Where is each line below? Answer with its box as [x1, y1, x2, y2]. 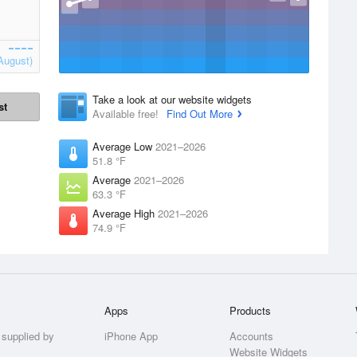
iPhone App [104, 328, 159, 343]
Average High [92, 206, 158, 221]
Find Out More [167, 106, 233, 121]
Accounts [229, 328, 274, 343]
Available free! [92, 106, 162, 121]
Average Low [92, 139, 155, 154]
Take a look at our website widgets [92, 92, 252, 107]
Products [229, 303, 272, 318]
